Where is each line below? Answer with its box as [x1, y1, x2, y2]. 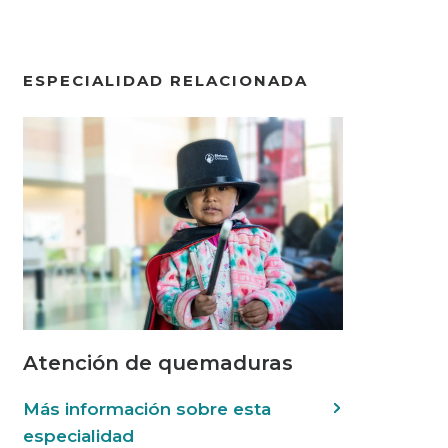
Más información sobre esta [23, 399, 271, 420]
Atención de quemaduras [23, 351, 293, 376]
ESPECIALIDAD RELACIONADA [23, 71, 308, 90]
